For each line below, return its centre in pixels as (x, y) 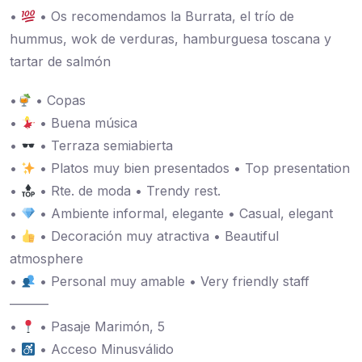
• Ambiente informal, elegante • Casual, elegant (185, 213)
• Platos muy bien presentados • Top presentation (193, 168)
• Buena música (87, 123)
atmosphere (46, 259)
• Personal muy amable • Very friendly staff (173, 281)
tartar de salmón (60, 61)
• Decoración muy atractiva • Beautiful (158, 236)
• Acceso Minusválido (105, 349)
